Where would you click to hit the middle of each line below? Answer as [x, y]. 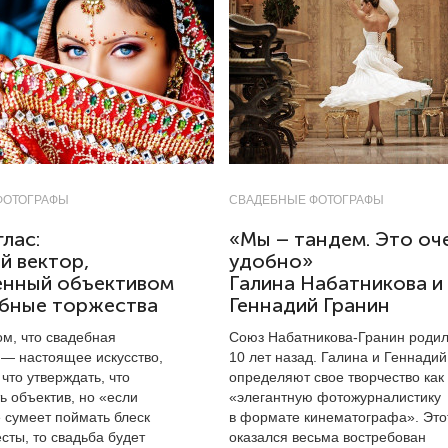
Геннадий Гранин [309, 305]
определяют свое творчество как [336, 377]
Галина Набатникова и [336, 283]
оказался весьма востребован [327, 437]
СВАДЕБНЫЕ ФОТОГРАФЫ [306, 200]
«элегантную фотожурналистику [335, 397]
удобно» [271, 261]
